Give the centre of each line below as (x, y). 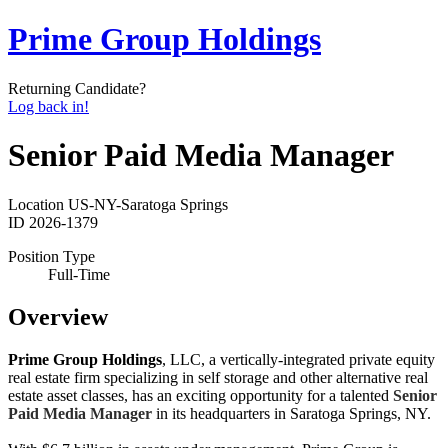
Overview (58, 316)
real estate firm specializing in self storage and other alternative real (218, 377)
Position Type (51, 256)
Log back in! (48, 106)
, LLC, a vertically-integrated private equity (298, 359)
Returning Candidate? (77, 88)
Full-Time (79, 274)
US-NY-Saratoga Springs (148, 204)
